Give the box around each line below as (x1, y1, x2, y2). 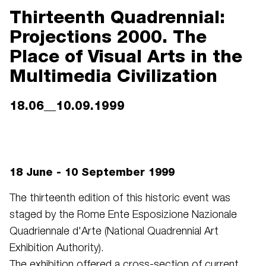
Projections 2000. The (9, 26, 207, 47)
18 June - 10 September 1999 (9, 166, 175, 178)
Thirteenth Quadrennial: (9, 6, 225, 27)
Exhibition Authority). (9, 243, 104, 253)
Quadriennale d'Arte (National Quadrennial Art (9, 227, 218, 236)
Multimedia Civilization (9, 65, 217, 86)
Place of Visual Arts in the (9, 45, 242, 66)
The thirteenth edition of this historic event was (9, 194, 230, 203)
